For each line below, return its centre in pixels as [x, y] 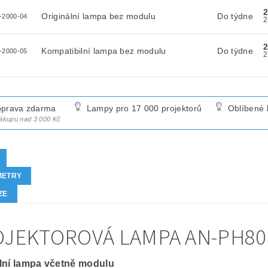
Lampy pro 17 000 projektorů [144, 109]
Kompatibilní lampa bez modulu [104, 51]
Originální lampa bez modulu [99, 16]
